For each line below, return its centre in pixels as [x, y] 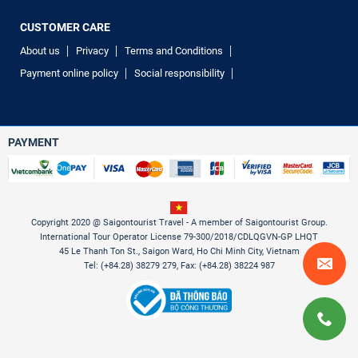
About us [40, 51]
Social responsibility [179, 74]
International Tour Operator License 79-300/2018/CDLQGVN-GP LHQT [179, 237]
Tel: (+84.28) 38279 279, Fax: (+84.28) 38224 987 [179, 266]
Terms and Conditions [174, 51]
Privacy [92, 51]
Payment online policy [69, 74]
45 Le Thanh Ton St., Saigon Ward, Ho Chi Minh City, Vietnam [179, 252]
